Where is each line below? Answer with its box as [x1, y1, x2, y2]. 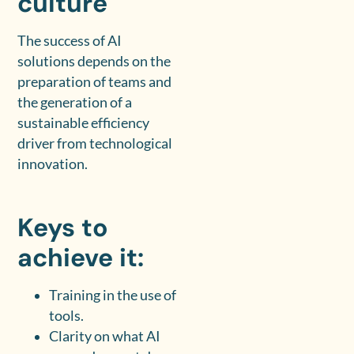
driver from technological [17, 135, 173, 153]
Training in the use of [49, 287, 177, 304]
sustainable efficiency [17, 115, 150, 132]
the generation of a [17, 94, 133, 111]
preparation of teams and [17, 73, 172, 91]
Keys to [17, 211, 109, 245]
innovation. [17, 156, 88, 173]
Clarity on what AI [49, 328, 161, 345]
